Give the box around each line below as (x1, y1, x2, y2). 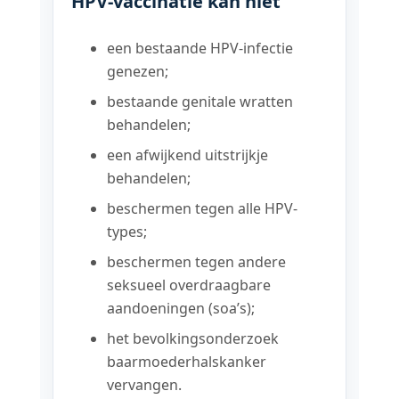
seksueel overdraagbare (107, 275, 272, 296)
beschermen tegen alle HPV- (107, 199, 298, 219)
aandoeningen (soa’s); (107, 298, 256, 319)
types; (107, 222, 148, 242)
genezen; (107, 61, 169, 82)
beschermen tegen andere (107, 252, 287, 273)
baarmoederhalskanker (107, 352, 267, 372)
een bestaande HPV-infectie (107, 38, 294, 59)
